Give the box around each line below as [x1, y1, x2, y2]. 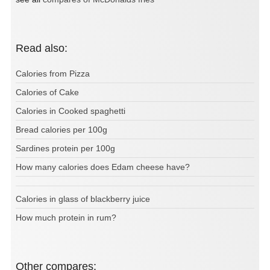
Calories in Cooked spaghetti [16, 106, 125, 116]
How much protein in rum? [16, 213, 116, 223]
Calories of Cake [16, 87, 79, 98]
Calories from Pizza [16, 69, 90, 79]
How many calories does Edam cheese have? [16, 162, 190, 172]
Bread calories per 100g [16, 125, 107, 135]
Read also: [24, 42, 67, 55]
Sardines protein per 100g [16, 143, 115, 154]
